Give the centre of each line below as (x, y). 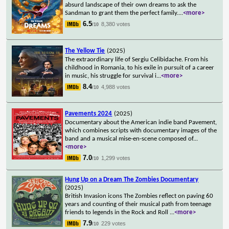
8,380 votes (116, 24)
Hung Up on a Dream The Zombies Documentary (132, 179)
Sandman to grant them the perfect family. (122, 13)
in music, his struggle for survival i (111, 76)
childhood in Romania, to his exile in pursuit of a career (140, 67)
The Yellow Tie (85, 51)
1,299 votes (116, 158)
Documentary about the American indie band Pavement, (141, 122)
